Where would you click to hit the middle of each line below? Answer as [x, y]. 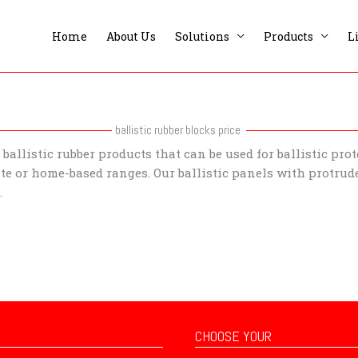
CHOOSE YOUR [233, 336]
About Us [131, 36]
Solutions [202, 36]
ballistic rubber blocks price [177, 130]
